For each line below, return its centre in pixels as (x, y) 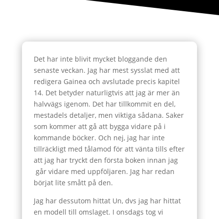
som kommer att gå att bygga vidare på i (99, 126)
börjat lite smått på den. (73, 183)
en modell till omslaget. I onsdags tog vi (98, 212)
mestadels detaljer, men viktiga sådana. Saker (109, 115)
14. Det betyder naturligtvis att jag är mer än (107, 93)
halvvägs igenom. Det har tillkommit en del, (104, 104)
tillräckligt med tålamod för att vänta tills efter (109, 149)
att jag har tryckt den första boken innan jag (106, 160)
